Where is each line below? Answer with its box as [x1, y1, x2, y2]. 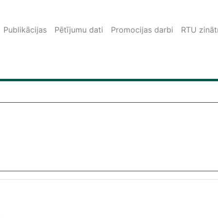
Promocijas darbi [111, 25, 173, 35]
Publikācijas [3, 25, 47, 35]
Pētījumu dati [54, 25, 103, 35]
